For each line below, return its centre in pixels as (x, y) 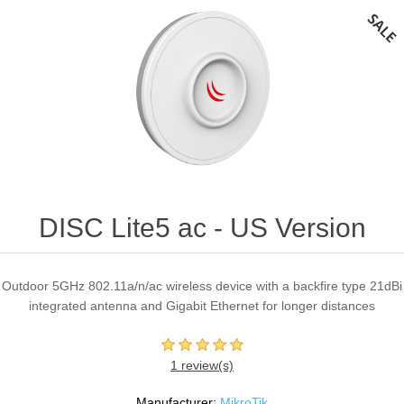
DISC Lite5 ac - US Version (202, 228)
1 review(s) (202, 366)
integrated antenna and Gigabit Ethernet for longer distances (202, 306)
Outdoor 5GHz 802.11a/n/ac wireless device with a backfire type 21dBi (202, 286)
